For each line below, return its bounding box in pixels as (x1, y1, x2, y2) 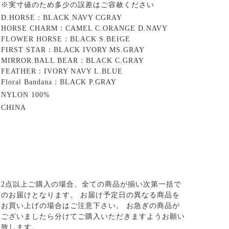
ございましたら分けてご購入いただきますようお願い (1, 212, 185, 220)
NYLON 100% (1, 90, 50, 99)
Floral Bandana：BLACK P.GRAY (1, 78, 117, 86)
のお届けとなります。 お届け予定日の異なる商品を (1, 191, 180, 199)
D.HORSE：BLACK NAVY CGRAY (1, 13, 122, 21)
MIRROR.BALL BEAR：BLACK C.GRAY (1, 56, 144, 64)
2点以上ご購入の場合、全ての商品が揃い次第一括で (1, 180, 181, 188)
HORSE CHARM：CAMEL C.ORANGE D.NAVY (1, 24, 168, 32)
